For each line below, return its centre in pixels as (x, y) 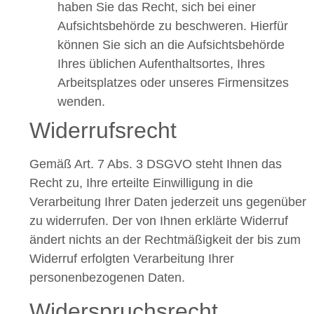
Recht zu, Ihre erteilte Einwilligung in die (141, 183)
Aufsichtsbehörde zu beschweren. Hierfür (173, 26)
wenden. (81, 102)
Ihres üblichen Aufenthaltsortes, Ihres (161, 64)
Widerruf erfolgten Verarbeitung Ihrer (132, 259)
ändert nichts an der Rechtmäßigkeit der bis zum (165, 240)
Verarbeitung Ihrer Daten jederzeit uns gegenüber (168, 202)
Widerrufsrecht (103, 131)
